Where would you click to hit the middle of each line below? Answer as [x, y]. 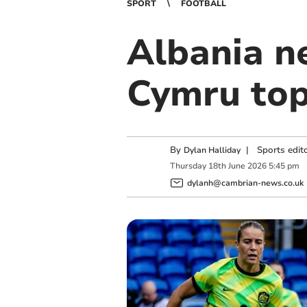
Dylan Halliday [212, 150]
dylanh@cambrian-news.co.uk [245, 183]
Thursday [188, 166]
